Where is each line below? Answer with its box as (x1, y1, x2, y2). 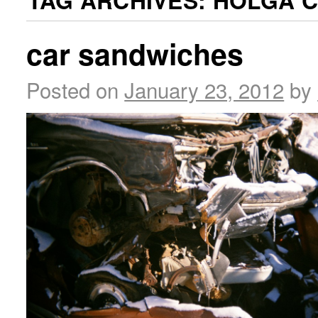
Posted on (26, 75, 119, 105)
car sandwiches (26, 33, 244, 75)
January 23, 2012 (124, 75, 285, 105)
